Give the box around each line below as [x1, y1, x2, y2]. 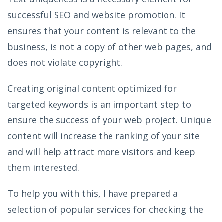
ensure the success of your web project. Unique [7, 113, 211, 126]
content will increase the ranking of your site [7, 129, 200, 142]
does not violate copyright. [7, 56, 122, 68]
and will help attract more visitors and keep [7, 145, 195, 158]
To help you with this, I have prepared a [7, 187, 178, 199]
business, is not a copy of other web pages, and [7, 40, 212, 53]
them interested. [7, 161, 79, 173]
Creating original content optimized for [7, 82, 177, 94]
